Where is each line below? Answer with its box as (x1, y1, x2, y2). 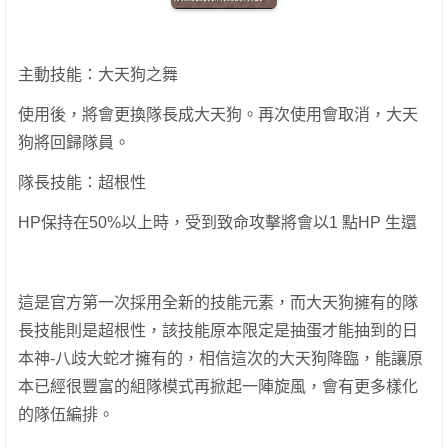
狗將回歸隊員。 (18, 134, 130, 152)
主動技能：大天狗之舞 (18, 66, 178, 84)
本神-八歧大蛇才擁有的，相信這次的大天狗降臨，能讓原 (18, 350, 423, 368)
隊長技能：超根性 (18, 174, 146, 192)
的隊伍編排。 (18, 406, 114, 424)
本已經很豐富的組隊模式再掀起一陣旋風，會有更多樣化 (18, 378, 418, 396)
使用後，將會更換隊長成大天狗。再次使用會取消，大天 (18, 106, 418, 124)
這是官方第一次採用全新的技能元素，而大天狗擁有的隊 (18, 294, 418, 312)
